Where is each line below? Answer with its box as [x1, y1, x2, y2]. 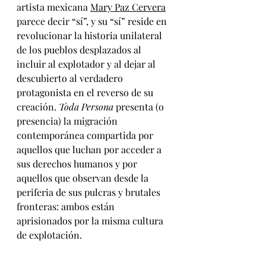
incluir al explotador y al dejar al [17, 58, 158, 70]
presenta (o [113, 100, 166, 113]
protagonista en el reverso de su [17, 86, 156, 99]
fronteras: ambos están [17, 200, 117, 213]
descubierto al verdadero [17, 72, 125, 84]
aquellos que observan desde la [17, 172, 151, 184]
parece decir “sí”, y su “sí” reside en [17, 15, 169, 27]
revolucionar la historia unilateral [17, 29, 164, 42]
